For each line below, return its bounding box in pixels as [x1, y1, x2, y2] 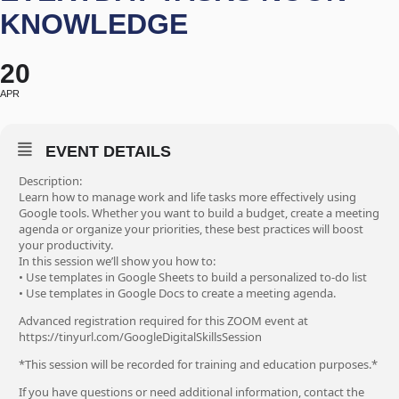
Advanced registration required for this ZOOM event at [19, 313, 308, 329]
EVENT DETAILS [45, 142, 171, 160]
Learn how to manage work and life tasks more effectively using [19, 189, 356, 205]
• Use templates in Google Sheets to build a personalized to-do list [19, 269, 367, 285]
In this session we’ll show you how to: [19, 253, 216, 269]
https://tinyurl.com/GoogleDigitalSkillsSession [19, 329, 262, 345]
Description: [19, 173, 82, 189]
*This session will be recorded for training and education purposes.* [19, 356, 378, 372]
